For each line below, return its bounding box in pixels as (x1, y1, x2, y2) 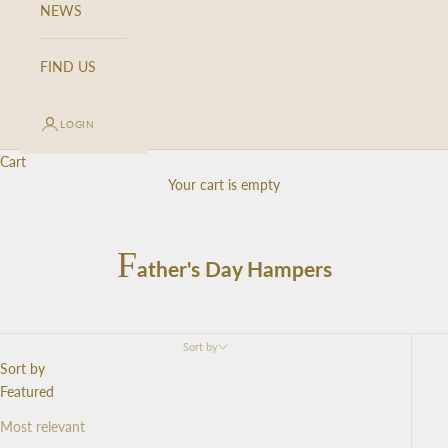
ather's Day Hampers (136, 255, 332, 281)
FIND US (40, 57, 96, 75)
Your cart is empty (168, 175, 280, 193)
